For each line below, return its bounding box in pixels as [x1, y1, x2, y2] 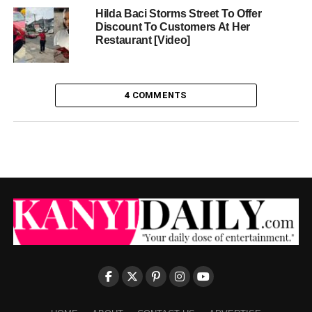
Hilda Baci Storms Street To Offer [95, 8, 262, 19]
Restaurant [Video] [95, 34, 191, 46]
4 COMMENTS [125, 90, 187, 100]
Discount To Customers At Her [95, 21, 250, 33]
